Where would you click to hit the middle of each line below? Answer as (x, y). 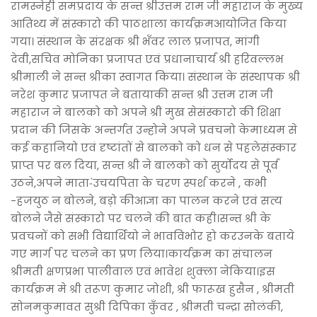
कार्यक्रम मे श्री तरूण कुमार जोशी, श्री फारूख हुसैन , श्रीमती (152, 289)
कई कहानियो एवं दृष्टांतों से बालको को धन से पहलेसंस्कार (154, 148)
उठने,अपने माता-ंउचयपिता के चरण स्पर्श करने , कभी (139, 183)
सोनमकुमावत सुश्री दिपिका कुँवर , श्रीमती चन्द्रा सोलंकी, (147, 307)
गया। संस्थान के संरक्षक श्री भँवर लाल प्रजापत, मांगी (135, 41)
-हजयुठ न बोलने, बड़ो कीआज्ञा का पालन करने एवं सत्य (146, 201)
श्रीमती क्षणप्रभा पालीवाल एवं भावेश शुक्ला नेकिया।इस (143, 271)
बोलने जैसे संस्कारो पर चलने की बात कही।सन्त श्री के (141, 218)
